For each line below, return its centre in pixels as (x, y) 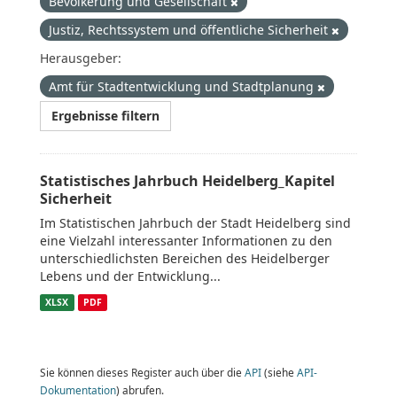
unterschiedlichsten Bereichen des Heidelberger (185, 258)
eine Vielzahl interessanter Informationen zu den (186, 241)
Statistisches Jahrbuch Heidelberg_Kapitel (187, 181)
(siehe (279, 372)
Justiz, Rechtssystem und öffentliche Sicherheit (190, 30)
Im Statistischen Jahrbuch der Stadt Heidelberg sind (195, 223)
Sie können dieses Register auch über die (142, 372)
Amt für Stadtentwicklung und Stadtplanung (183, 86)
